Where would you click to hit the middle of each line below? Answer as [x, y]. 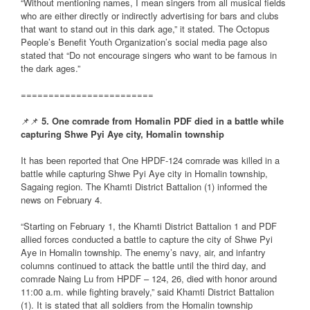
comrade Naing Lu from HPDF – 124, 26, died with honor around [149, 279]
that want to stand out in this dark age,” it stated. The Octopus [145, 29]
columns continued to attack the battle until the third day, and [143, 266]
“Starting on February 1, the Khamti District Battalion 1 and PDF [149, 226]
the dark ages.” [51, 69]
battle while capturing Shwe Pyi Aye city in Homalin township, [144, 174]
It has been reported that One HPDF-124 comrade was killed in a [150, 161]
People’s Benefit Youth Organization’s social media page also [144, 42]
